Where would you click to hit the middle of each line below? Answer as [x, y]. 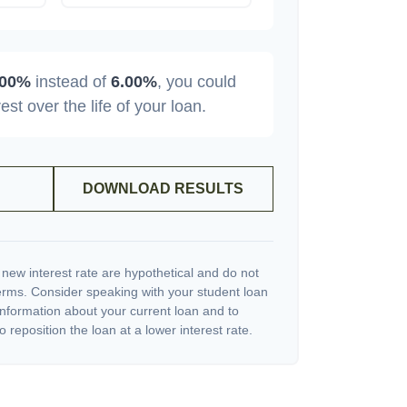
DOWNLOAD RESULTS [164, 188]
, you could [197, 81]
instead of [71, 81]
